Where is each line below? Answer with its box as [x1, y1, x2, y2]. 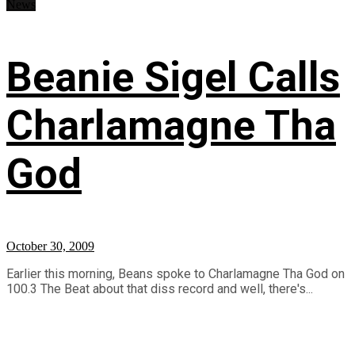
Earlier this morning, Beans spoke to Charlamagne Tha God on [6, 265, 345, 281]
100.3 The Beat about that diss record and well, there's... [6, 281, 313, 296]
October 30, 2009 [6, 239, 94, 253]
